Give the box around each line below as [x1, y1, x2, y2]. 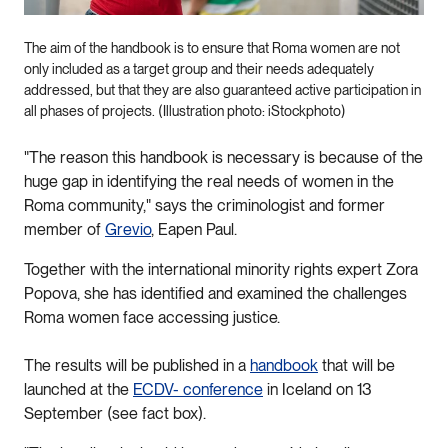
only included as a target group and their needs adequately [24, 61, 374, 78]
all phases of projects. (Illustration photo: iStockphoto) [24, 103, 346, 120]
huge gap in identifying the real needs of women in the [24, 172, 394, 192]
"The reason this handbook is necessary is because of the [24, 148, 423, 168]
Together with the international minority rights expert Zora [24, 260, 418, 280]
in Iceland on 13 [263, 380, 372, 400]
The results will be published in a [24, 356, 250, 376]
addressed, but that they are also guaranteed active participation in [24, 82, 421, 99]
